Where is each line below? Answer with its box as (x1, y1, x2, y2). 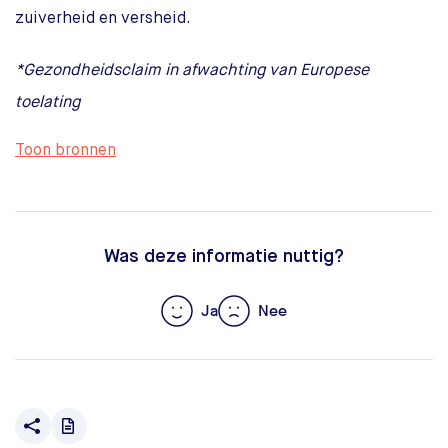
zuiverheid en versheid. (15, 11, 191, 28)
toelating (15, 95, 80, 112)
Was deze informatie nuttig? (104, 248, 344, 267)
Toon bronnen (15, 143, 116, 160)
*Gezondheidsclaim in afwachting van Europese (15, 63, 369, 80)
